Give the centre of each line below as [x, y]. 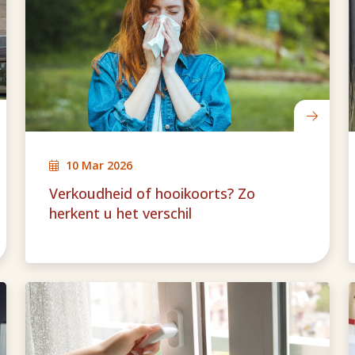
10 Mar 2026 [99, 165]
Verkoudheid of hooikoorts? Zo [152, 193]
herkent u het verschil [120, 213]
